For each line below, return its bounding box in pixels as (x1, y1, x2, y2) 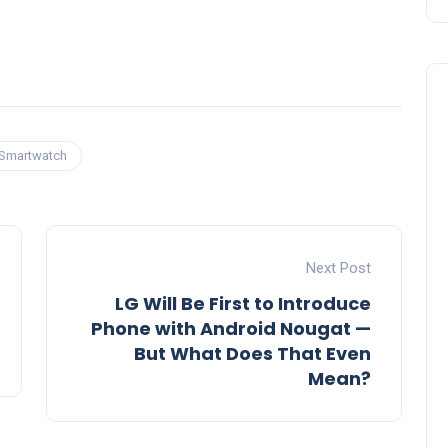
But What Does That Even (134, 340, 371, 366)
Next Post (306, 258, 371, 277)
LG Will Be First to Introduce (115, 290, 371, 316)
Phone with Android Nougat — (91, 315, 371, 341)
